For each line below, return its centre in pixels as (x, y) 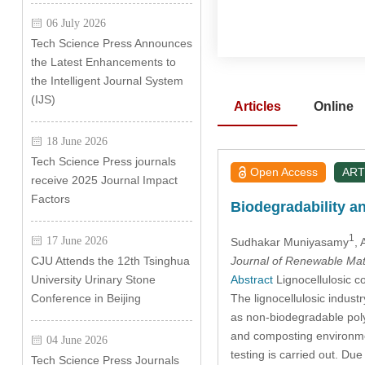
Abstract (251, 279)
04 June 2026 (77, 340)
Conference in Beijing (86, 298)
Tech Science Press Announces (111, 43)
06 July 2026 (76, 23)
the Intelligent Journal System (107, 81)
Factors (50, 199)
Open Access (284, 172)
